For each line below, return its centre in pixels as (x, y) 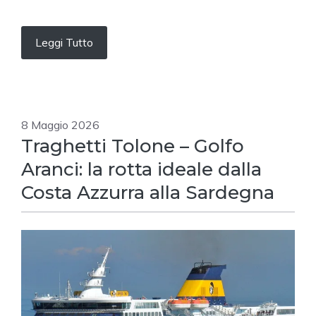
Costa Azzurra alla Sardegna (148, 193)
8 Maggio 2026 (60, 125)
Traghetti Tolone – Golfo (133, 146)
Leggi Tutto (64, 43)
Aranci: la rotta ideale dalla (141, 170)
